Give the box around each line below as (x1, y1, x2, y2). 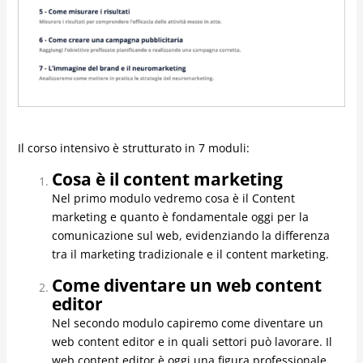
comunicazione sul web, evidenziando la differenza (51, 228, 330, 244)
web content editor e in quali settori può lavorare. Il (51, 334, 332, 350)
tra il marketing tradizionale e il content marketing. (51, 246, 329, 263)
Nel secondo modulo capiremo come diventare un (51, 315, 323, 331)
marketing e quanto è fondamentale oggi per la (51, 209, 309, 225)
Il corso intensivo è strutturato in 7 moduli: (17, 140, 250, 156)
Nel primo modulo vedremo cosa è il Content (51, 190, 295, 207)
